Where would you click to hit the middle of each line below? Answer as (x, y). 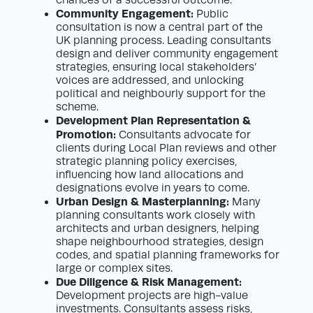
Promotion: (86, 135)
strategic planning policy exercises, (146, 162)
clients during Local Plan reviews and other (166, 148)
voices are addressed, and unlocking (150, 81)
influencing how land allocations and (150, 175)
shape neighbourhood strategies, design (160, 242)
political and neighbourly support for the (161, 94)
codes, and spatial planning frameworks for (168, 255)
